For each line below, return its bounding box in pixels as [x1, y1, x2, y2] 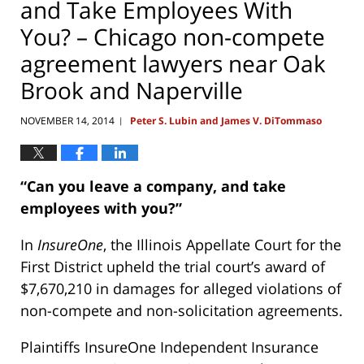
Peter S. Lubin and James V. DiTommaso [130, 114, 322, 128]
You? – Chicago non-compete [20, 20, 325, 52]
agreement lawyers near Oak [20, 47, 326, 79]
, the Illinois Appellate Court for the [103, 235, 341, 255]
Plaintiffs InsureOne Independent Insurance [20, 337, 318, 357]
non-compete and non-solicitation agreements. [20, 301, 343, 321]
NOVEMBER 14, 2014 [20, 114, 115, 128]
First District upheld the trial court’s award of [20, 257, 325, 277]
